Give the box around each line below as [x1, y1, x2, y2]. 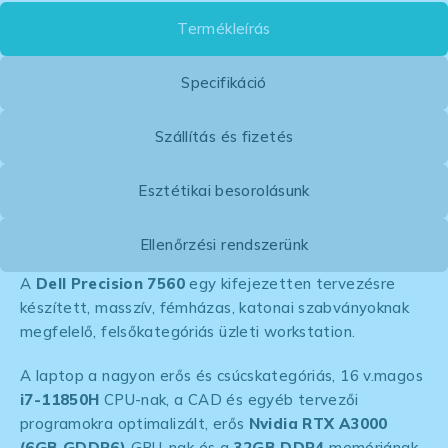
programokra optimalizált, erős [20, 413, 249, 433]
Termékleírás [177, 18, 271, 38]
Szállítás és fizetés [154, 126, 294, 146]
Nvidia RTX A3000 [248, 413, 388, 433]
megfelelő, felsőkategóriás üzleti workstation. [20, 321, 356, 341]
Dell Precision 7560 [31, 273, 185, 293]
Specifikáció [181, 72, 267, 92]
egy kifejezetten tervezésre [184, 273, 396, 293]
